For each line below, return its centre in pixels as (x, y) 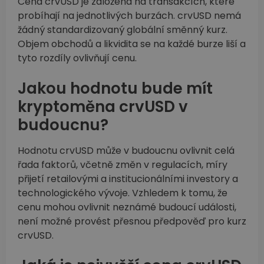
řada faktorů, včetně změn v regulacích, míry (123, 165)
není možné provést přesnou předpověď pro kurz (132, 222)
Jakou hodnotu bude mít (115, 89)
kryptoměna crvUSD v (103, 107)
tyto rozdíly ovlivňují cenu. (77, 58)
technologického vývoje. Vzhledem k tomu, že (123, 193)
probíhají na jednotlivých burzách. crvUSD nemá (129, 16)
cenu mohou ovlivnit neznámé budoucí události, (127, 207)
